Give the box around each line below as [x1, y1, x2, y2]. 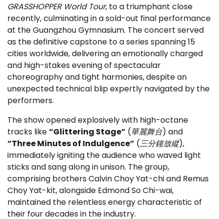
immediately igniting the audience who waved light [7, 150, 201, 161]
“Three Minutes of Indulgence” [7, 138, 134, 149]
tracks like [7, 126, 49, 137]
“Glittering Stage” [49, 126, 126, 137]
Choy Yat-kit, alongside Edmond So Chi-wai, [7, 185, 174, 196]
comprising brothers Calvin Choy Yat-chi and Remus [7, 173, 209, 184]
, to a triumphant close [106, 1, 193, 12]
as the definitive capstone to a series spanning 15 [7, 36, 195, 47]
